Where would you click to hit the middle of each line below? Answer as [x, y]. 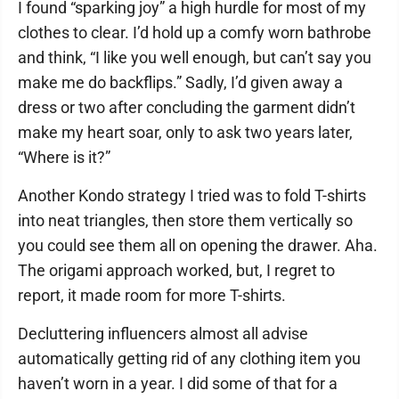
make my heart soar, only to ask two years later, [185, 132]
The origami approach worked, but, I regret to [176, 270]
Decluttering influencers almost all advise [163, 334]
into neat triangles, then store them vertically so [185, 220]
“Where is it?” [64, 157]
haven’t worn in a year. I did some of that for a [178, 383]
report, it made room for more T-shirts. [152, 295]
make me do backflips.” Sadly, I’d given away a [180, 82]
